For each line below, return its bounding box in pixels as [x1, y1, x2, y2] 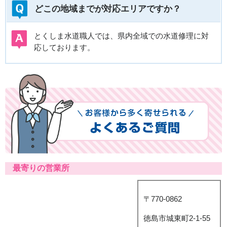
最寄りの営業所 [13, 164, 69, 173]
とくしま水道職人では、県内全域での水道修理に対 [34, 32, 209, 41]
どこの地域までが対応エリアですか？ [34, 4, 181, 14]
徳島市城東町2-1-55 [143, 214, 210, 222]
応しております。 [34, 44, 95, 52]
